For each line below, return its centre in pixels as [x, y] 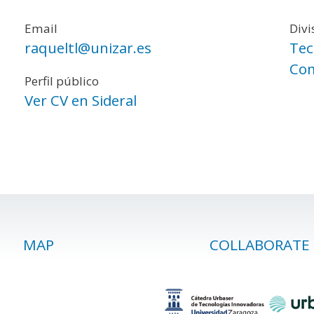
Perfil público [62, 81]
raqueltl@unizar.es [88, 47]
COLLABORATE [259, 244]
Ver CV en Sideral [81, 101]
